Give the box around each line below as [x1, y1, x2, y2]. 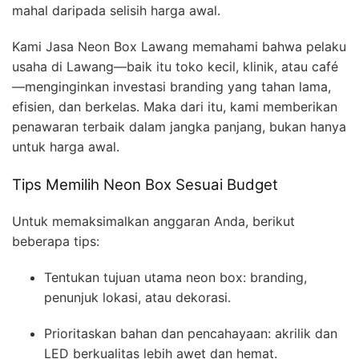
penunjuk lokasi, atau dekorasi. [44, 288, 231, 305]
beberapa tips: [12, 232, 99, 249]
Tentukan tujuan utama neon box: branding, [44, 268, 307, 285]
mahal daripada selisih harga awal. [12, 2, 220, 18]
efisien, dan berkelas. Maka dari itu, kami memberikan [12, 98, 337, 115]
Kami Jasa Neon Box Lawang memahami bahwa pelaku [12, 38, 346, 54]
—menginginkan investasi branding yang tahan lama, [12, 78, 331, 95]
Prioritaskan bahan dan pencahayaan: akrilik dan [44, 325, 337, 341]
